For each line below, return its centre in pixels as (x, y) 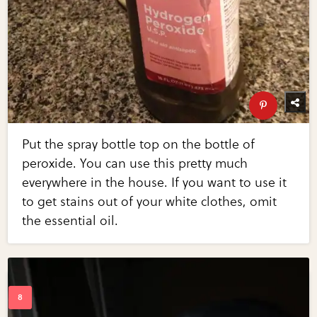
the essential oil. (70, 220)
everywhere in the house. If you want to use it (155, 182)
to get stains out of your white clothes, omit (150, 201)
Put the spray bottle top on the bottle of (139, 144)
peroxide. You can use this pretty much (135, 163)
